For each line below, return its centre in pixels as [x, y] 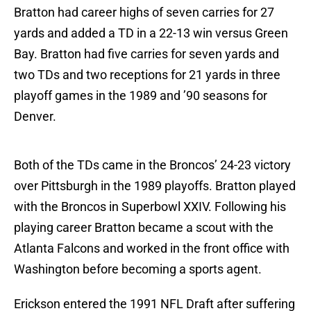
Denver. [35, 117]
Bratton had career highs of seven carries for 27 [144, 12]
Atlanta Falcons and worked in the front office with [152, 249]
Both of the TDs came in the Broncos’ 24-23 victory [152, 165]
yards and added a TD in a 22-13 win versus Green [151, 33]
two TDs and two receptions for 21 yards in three [147, 75]
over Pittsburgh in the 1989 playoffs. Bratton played [155, 186]
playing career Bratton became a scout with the [144, 228]
